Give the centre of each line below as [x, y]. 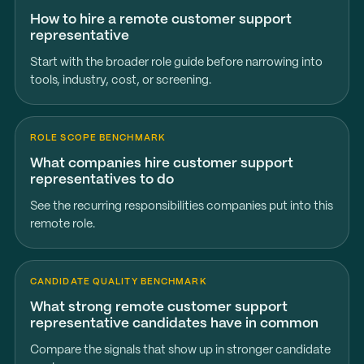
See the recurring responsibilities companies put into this [181, 206]
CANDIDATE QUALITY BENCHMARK [118, 282]
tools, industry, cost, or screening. [120, 80]
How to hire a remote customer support [160, 19]
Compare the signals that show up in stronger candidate [180, 350]
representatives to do [102, 180]
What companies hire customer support [161, 163]
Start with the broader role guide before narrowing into [176, 63]
